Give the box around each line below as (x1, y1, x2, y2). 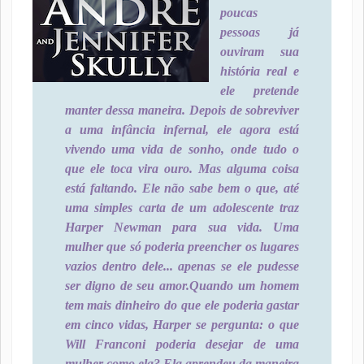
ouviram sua (219, 45, 300, 58)
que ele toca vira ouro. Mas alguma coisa (64, 162, 300, 175)
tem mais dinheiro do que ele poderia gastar (64, 298, 300, 312)
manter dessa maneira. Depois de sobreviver (64, 103, 300, 117)
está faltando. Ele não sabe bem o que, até (64, 181, 300, 195)
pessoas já (219, 25, 300, 39)
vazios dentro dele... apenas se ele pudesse (64, 259, 300, 273)
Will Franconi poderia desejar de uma (64, 337, 300, 351)
